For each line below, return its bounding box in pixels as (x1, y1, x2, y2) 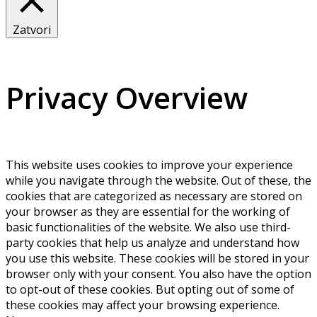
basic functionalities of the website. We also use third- (6, 219, 291, 236)
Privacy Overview (6, 77, 248, 118)
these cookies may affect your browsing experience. (6, 297, 279, 313)
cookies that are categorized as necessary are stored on (6, 188, 302, 204)
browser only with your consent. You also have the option (6, 266, 311, 282)
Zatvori (13, 21, 51, 38)
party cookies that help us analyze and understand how (6, 235, 299, 251)
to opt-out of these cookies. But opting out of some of (6, 282, 294, 298)
